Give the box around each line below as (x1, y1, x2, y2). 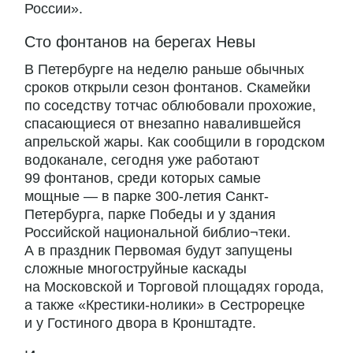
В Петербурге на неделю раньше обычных (24, 61, 304, 78)
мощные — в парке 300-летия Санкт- (24, 188, 269, 205)
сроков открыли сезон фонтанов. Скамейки (24, 80, 310, 96)
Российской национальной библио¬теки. (24, 225, 291, 241)
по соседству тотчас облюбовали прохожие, (24, 98, 316, 114)
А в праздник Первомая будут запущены (24, 243, 292, 259)
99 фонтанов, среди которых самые (24, 170, 261, 187)
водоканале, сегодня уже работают (24, 152, 259, 169)
